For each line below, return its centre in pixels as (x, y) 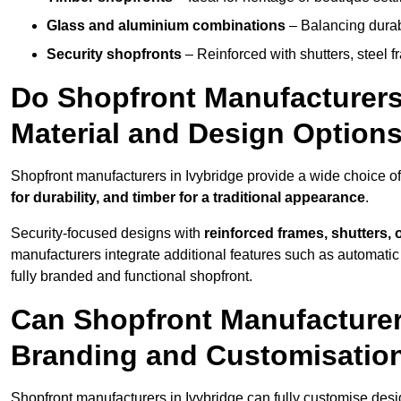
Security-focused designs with (107, 234)
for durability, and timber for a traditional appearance (188, 198)
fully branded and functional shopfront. (132, 277)
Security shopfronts (114, 55)
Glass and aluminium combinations (166, 26)
